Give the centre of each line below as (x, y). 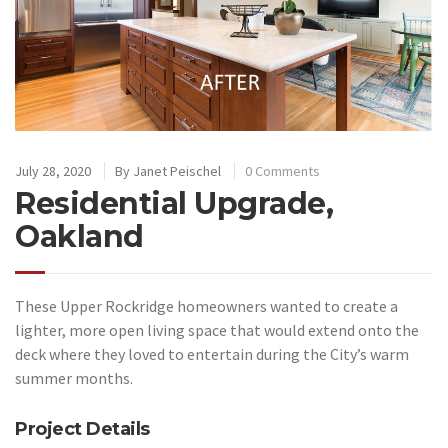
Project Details (82, 429)
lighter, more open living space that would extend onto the (217, 330)
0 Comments (282, 171)
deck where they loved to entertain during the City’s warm (212, 354)
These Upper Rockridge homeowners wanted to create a (206, 306)
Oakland (79, 237)
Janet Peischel (177, 171)
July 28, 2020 (53, 171)
